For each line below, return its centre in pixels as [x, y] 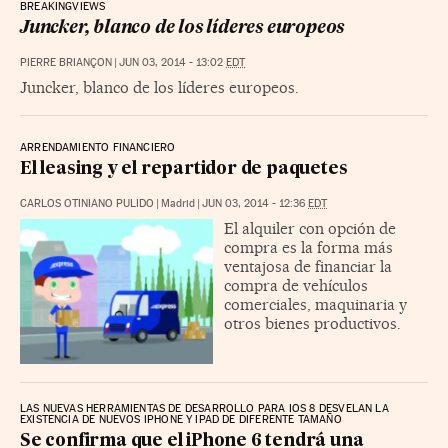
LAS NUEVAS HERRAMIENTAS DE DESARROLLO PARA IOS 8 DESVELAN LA [204, 409]
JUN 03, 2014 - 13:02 [172, 63]
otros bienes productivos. [312, 324]
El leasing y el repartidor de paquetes [184, 170]
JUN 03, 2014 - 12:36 [255, 204]
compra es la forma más [308, 248]
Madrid [178, 204]
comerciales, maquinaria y [315, 305]
